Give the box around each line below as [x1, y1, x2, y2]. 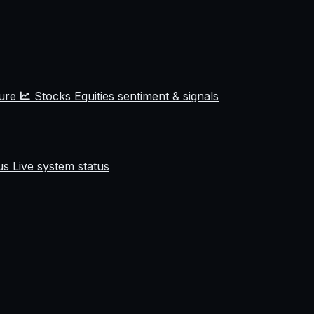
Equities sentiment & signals [74, 89, 219, 103]
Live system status [13, 159, 109, 173]
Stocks [34, 89, 74, 103]
